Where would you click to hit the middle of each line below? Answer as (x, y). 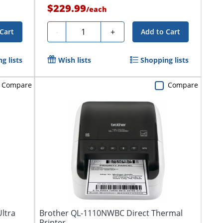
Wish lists (75, 60)
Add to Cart (161, 32)
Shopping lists (165, 60)
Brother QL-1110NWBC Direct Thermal (111, 213)
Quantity (86, 31)
